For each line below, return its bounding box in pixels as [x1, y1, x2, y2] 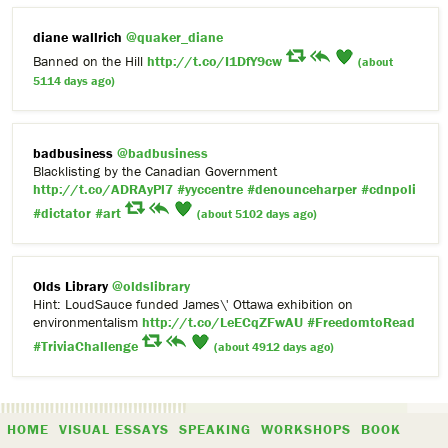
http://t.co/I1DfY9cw [147, 52, 282, 71]
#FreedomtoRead [307, 313, 415, 332]
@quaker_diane [126, 28, 223, 47]
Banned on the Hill [33, 52, 147, 71]
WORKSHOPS [261, 420, 351, 439]
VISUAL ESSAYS [59, 420, 169, 439]
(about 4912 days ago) [214, 339, 334, 355]
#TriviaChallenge [33, 337, 138, 356]
